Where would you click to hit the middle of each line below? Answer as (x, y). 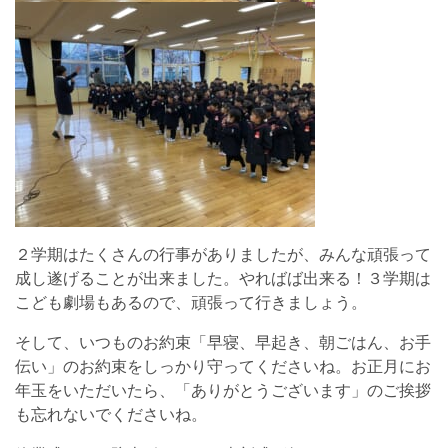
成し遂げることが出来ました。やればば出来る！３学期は (223, 278)
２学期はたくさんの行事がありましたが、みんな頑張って (223, 254)
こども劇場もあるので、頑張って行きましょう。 (191, 302)
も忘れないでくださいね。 (111, 414)
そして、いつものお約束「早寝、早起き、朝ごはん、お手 (223, 342)
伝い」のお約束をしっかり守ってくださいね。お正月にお (223, 366)
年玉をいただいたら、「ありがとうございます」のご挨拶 (223, 390)
